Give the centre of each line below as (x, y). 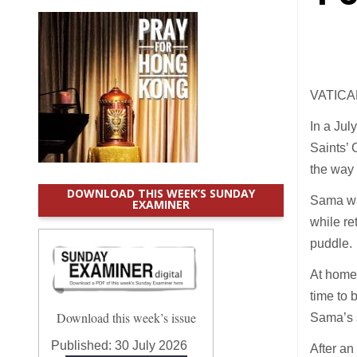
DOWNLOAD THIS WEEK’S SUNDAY (161, 193)
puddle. (331, 243)
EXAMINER (161, 204)
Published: (83, 345)
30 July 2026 (151, 345)
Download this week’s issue (126, 317)
